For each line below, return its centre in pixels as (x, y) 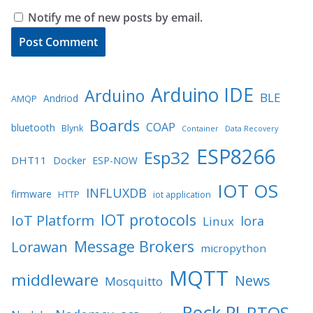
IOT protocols (148, 219)
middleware (55, 279)
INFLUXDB (116, 192)
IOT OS (248, 190)
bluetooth (33, 127)
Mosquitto (134, 281)
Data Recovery (252, 128)
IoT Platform (53, 220)
